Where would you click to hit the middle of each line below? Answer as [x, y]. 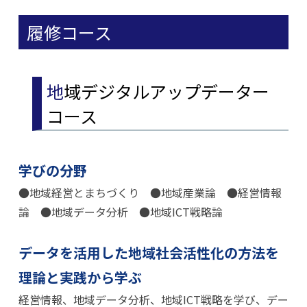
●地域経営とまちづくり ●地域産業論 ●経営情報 [150, 193]
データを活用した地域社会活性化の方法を [148, 253]
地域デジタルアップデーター [56, 91]
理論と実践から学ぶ [80, 277]
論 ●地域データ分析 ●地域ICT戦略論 [120, 212]
